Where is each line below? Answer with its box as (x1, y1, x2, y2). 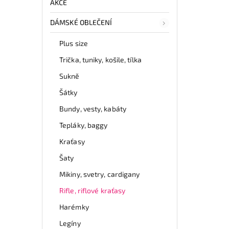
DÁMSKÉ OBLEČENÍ (50, 17, 112, 27)
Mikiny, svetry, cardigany (59, 169, 140, 178)
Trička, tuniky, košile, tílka (59, 55, 142, 64)
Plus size (59, 38, 88, 48)
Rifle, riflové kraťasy (59, 186, 126, 195)
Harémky (59, 202, 89, 211)
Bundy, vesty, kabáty (59, 104, 126, 113)
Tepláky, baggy (59, 120, 108, 129)
